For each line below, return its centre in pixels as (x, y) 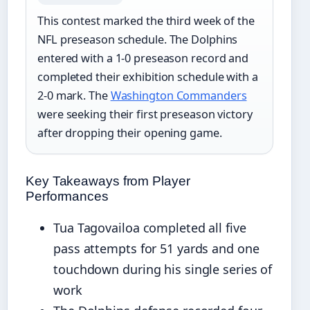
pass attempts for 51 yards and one (156, 249)
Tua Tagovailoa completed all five (150, 228)
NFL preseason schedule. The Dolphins (138, 40)
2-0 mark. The (74, 96)
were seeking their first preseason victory (145, 115)
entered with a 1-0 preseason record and (143, 58)
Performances (67, 197)
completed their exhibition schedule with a (148, 77)
